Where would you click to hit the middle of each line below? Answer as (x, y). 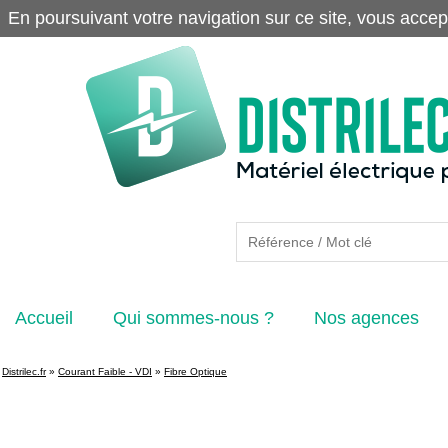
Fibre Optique (195, 371)
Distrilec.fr (24, 371)
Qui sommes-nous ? (193, 318)
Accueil (44, 318)
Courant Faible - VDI (105, 371)
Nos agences (366, 318)
